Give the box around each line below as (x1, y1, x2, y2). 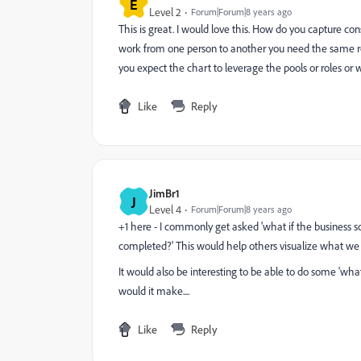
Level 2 (149, 5, 181, 19)
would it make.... (118, 284, 189, 298)
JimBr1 (149, 186, 180, 200)
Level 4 (149, 202, 181, 217)
